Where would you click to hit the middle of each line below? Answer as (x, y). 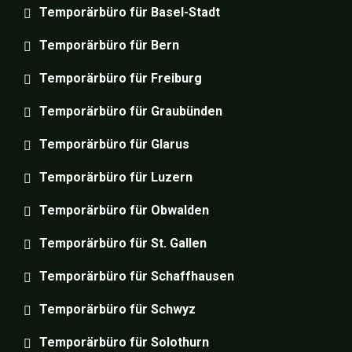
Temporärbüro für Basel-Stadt (130, 12)
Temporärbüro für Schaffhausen (137, 276)
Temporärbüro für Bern (109, 45)
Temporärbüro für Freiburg (121, 78)
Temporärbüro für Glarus (114, 144)
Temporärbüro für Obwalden (124, 210)
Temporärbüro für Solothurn (124, 342)
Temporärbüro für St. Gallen (123, 243)
